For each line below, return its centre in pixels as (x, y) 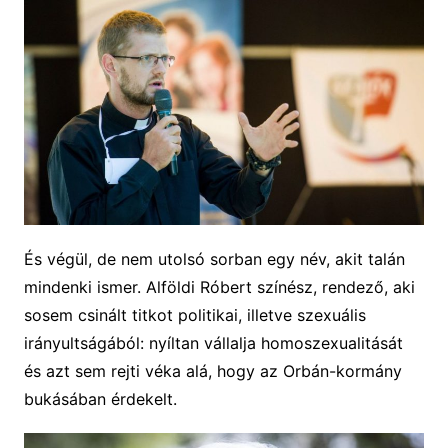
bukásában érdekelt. (100, 398)
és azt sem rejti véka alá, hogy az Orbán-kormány (212, 370)
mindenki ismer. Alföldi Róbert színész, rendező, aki (219, 286)
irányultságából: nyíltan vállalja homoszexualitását (213, 342)
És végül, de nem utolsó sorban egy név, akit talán (214, 258)
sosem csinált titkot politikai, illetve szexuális (194, 314)
